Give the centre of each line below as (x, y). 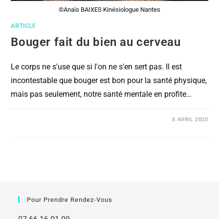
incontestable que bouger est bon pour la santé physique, (109, 81)
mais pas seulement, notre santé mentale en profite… (101, 94)
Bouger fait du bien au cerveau (96, 42)
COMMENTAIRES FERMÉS (56, 120)
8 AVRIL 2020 (190, 120)
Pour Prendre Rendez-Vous (70, 200)
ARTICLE (23, 26)
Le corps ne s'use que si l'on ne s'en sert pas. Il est (97, 67)
